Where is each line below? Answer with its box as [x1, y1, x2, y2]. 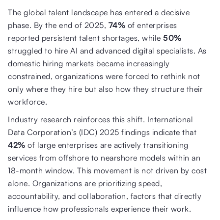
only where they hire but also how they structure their [8, 83, 203, 94]
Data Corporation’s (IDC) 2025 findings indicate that [8, 127, 196, 137]
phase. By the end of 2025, [8, 20, 109, 30]
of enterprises [125, 20, 177, 30]
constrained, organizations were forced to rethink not [8, 71, 200, 81]
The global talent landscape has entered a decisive [8, 7, 190, 17]
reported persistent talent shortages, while [8, 32, 163, 43]
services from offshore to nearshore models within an [8, 152, 200, 163]
